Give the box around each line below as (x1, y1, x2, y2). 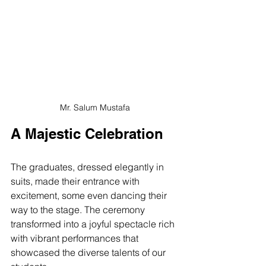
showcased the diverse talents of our (11, 246, 168, 259)
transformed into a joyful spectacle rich (11, 218, 177, 230)
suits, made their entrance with (11, 175, 142, 188)
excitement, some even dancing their (11, 189, 169, 202)
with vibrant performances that (11, 232, 141, 245)
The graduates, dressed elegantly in (11, 161, 166, 173)
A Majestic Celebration (11, 125, 163, 142)
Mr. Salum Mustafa (60, 102, 130, 113)
